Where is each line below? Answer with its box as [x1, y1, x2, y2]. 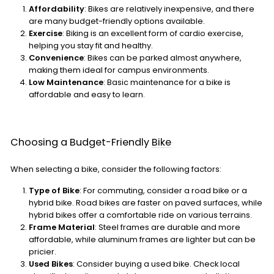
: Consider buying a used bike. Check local [73, 257, 240, 270]
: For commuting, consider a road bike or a [80, 184, 247, 196]
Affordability [29, 2, 84, 15]
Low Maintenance [29, 76, 103, 88]
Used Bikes [29, 257, 73, 270]
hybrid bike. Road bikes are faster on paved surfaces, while [29, 196, 262, 209]
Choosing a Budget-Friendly [10, 135, 152, 149]
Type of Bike [29, 184, 80, 196]
